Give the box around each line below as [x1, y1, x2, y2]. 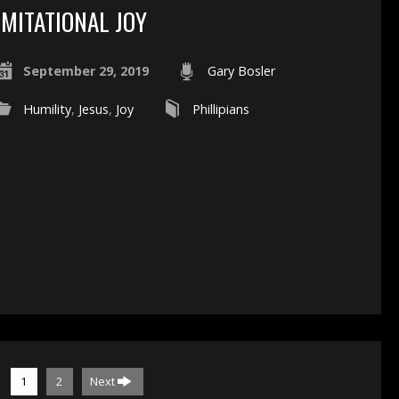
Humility [22, 101, 71, 118]
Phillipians [191, 101, 249, 118]
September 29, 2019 [22, 62, 149, 80]
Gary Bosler [207, 62, 275, 80]
